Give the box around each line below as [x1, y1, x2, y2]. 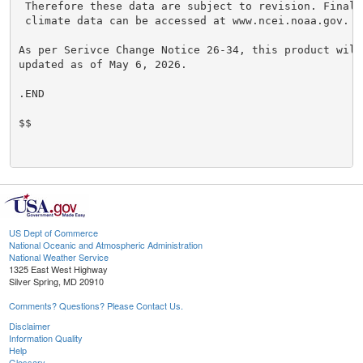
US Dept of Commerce [9, 226, 98, 240]
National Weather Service [9, 250, 109, 264]
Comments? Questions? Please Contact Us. [9, 299, 183, 313]
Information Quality [9, 331, 83, 345]
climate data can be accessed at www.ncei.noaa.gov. [18, 14, 349, 27]
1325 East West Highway [9, 263, 108, 276]
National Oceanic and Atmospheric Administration [9, 238, 203, 252]
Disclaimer [9, 319, 50, 333]
